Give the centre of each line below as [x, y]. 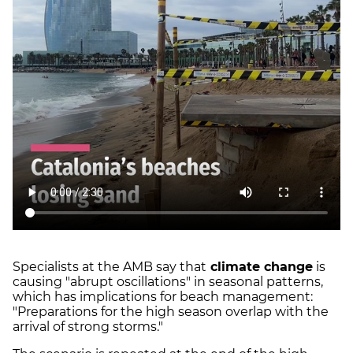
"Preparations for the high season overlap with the [171, 312]
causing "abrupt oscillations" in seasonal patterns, [168, 282]
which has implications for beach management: [163, 297]
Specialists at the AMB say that [110, 267]
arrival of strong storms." [89, 327]
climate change [260, 267]
